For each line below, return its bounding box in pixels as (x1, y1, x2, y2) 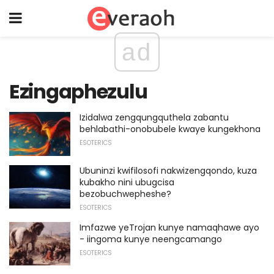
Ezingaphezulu (9, 78, 147, 105)
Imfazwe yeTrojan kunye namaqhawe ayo (80, 221, 259, 234)
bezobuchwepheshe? (80, 187, 171, 200)
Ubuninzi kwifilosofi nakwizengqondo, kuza (80, 164, 257, 177)
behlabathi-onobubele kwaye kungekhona (80, 123, 261, 135)
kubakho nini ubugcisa (80, 176, 174, 188)
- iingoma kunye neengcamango (80, 232, 222, 245)
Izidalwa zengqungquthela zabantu (80, 111, 229, 124)
